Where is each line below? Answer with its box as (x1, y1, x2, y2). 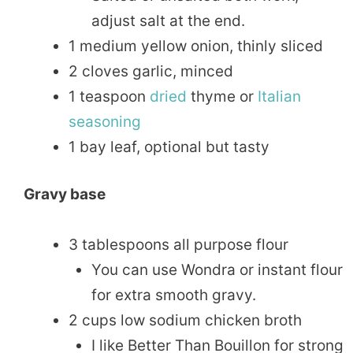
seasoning (69, 112, 141, 131)
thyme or (187, 87, 258, 106)
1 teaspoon (69, 87, 150, 106)
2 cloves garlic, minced (69, 61, 233, 80)
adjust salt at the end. (91, 11, 245, 30)
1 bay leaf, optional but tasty (69, 137, 269, 156)
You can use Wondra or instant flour (91, 261, 343, 280)
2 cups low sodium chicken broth (69, 311, 302, 330)
